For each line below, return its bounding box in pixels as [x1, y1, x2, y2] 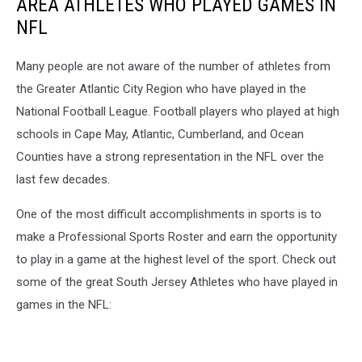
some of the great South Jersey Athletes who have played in [16, 274, 338, 289]
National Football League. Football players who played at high [16, 103, 339, 119]
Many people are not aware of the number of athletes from [16, 58, 330, 74]
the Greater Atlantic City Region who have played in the [16, 81, 306, 96]
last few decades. [16, 171, 110, 187]
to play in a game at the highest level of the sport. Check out [16, 251, 336, 267]
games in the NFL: [16, 297, 112, 312]
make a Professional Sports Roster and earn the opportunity [16, 229, 337, 244]
